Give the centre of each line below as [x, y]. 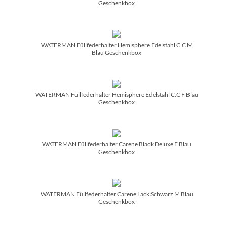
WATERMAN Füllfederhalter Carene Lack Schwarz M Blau [117, 194]
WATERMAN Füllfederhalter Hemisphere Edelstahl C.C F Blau [117, 94]
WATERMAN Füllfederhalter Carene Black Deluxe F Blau [117, 144]
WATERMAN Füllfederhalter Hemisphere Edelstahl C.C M [117, 45]
